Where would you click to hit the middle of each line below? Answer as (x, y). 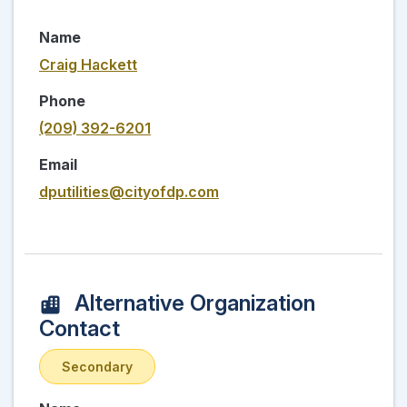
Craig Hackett (88, 64)
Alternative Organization (192, 303)
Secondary (97, 366)
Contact (79, 328)
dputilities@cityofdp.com (129, 191)
